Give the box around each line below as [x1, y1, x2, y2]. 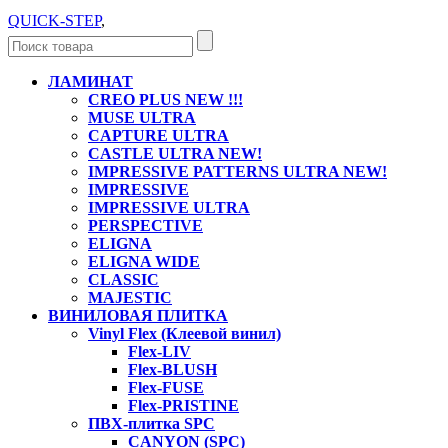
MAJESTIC [88, 289, 172, 307]
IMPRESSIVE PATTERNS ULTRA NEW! [88, 163, 387, 181]
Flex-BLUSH [128, 361, 217, 379]
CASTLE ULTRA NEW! [88, 145, 262, 163]
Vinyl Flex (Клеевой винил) [88, 325, 281, 343]
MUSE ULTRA [88, 109, 196, 127]
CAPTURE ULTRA [88, 127, 229, 145]
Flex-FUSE [128, 379, 204, 397]
